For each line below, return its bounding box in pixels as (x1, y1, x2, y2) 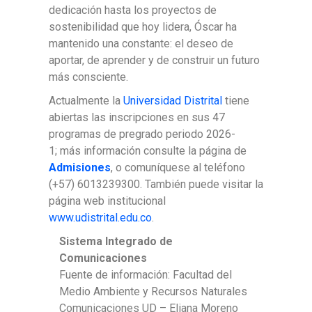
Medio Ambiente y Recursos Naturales (59, 285, 247, 299)
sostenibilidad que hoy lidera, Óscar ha (49, 20, 237, 34)
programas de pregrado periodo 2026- (49, 127, 235, 141)
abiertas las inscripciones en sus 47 (49, 111, 225, 125)
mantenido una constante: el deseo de (49, 37, 233, 51)
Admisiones (49, 161, 111, 175)
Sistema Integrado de (59, 235, 173, 249)
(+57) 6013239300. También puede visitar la (49, 178, 263, 192)
